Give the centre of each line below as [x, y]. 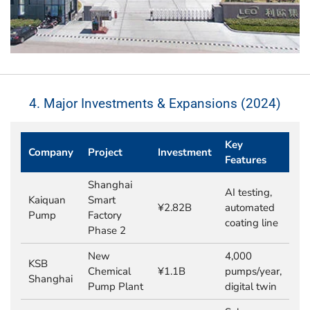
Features [245, 159]
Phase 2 [107, 230]
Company [51, 152]
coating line [251, 222]
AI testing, [248, 192]
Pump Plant [115, 286]
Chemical [109, 271]
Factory [104, 215]
